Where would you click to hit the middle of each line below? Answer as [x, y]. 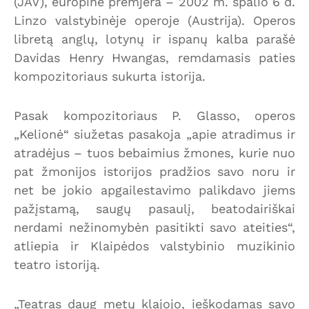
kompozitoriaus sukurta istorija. [110, 76]
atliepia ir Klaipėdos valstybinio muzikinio [154, 246]
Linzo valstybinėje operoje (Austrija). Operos [154, 20]
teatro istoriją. [57, 264]
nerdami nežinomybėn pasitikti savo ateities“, [154, 227]
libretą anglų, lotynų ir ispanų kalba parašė [154, 39]
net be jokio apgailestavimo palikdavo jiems [154, 190]
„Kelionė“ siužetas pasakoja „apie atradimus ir [154, 134]
